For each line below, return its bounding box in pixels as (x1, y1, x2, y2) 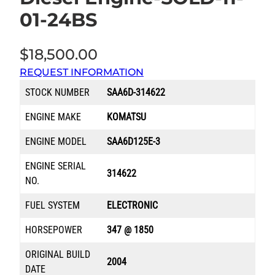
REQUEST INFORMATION (20, 66, 144, 78)
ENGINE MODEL (25, 135, 87, 147)
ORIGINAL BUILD (25, 248, 90, 260)
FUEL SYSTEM (25, 199, 80, 211)
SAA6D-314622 (107, 86, 165, 98)
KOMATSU (107, 110, 146, 123)
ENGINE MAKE (25, 110, 81, 123)
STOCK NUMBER (25, 86, 90, 98)
